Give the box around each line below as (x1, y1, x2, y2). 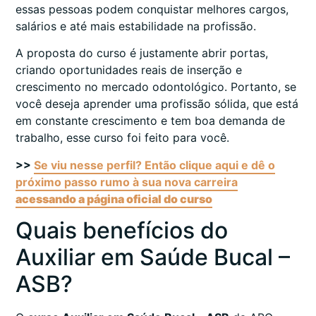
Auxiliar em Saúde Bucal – (16, 243, 290, 272)
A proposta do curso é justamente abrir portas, (16, 46, 268, 61)
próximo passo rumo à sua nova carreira (16, 174, 238, 189)
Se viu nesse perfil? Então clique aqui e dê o (34, 157, 275, 172)
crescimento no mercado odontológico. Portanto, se (16, 80, 296, 95)
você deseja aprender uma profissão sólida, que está (16, 97, 298, 111)
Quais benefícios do (16, 217, 228, 245)
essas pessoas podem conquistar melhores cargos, (16, 2, 288, 17)
